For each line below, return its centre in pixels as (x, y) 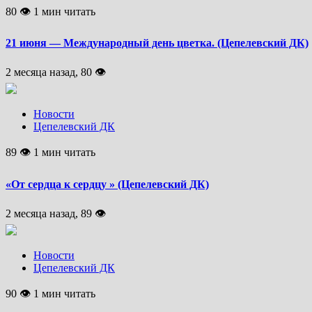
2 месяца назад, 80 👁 (56, 72)
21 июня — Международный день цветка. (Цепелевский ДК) (157, 43)
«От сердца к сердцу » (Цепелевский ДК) (107, 184)
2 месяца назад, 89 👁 (56, 213)
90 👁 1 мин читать (50, 293)
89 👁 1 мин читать (50, 153)
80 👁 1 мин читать (50, 11)
